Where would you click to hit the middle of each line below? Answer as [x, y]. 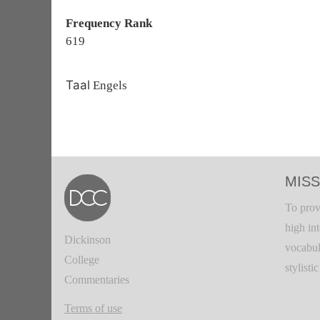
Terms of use [93, 308]
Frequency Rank [109, 23]
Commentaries [97, 280]
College [82, 260]
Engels [109, 85]
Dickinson [87, 240]
